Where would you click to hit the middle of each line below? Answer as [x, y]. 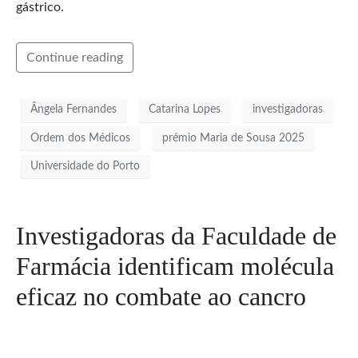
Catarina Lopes [185, 110]
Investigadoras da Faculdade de [176, 236]
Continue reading [75, 57]
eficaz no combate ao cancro [161, 297]
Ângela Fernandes [74, 110]
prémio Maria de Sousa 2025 [233, 138]
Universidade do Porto [85, 166]
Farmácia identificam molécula [175, 267]
